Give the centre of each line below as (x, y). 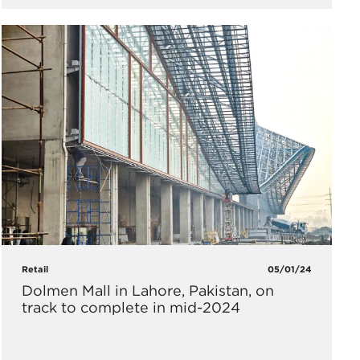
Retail (35, 269)
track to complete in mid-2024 (131, 307)
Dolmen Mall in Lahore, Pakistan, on (147, 290)
